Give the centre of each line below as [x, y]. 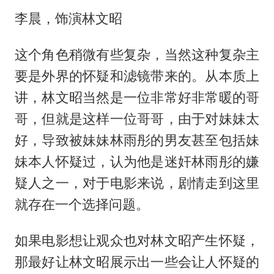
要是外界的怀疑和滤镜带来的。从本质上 [137, 76]
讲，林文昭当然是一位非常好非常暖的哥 [137, 97]
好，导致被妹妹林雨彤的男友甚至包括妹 [137, 140]
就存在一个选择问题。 [82, 204]
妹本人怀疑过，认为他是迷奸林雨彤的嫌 [137, 161]
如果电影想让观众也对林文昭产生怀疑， [137, 240]
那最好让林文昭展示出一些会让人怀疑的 [137, 261]
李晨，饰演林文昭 [68, 18]
